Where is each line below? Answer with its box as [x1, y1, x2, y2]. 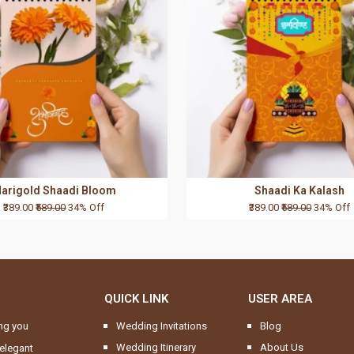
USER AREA [247, 292, 312, 307]
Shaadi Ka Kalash [254, 184, 345, 198]
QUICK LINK [104, 292, 169, 307]
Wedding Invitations [116, 320, 208, 333]
